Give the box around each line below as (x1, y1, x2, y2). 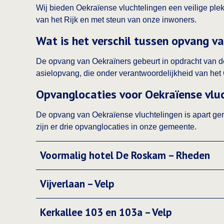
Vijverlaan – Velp (40, 177, 114, 190)
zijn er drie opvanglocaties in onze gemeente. (36, 122, 196, 131)
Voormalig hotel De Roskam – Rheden (40, 148, 210, 162)
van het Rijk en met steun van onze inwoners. (36, 15, 196, 24)
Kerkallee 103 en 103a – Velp (40, 205, 172, 219)
